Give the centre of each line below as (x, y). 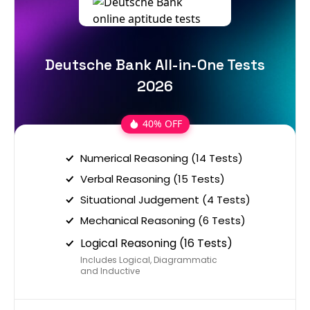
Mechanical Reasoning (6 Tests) (163, 220)
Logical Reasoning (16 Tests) (156, 243)
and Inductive (110, 271)
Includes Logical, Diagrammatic (149, 259)
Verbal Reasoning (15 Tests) (153, 179)
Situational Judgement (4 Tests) (165, 199)
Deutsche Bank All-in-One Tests (155, 64)
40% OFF (162, 124)
